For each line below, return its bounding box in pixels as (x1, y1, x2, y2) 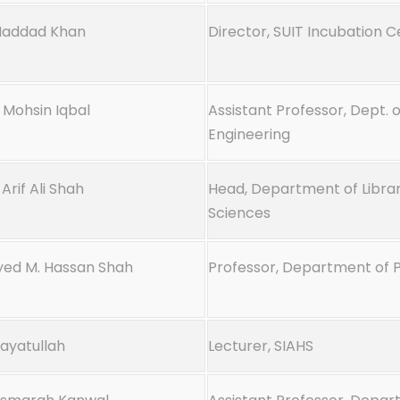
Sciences (208, 203, 271, 223)
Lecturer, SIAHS (208, 336, 313, 356)
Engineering (208, 124, 290, 145)
